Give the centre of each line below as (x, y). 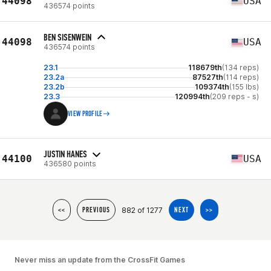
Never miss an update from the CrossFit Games (100, 260)
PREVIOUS (96, 210)
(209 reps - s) (234, 96)
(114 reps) (241, 77)
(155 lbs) (244, 87)
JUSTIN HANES (65, 154)
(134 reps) (240, 67)
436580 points (70, 163)
